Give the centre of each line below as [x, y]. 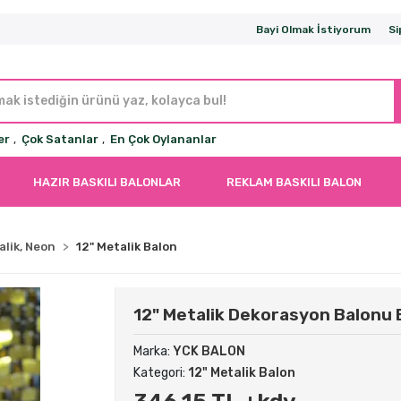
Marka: [154, 351]
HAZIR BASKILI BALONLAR [107, 182]
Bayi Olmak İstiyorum [314, 29]
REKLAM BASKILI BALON [294, 182]
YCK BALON [209, 351]
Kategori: [161, 373]
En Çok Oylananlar [164, 139]
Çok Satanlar [60, 139]
